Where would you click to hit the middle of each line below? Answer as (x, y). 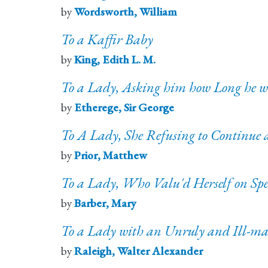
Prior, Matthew (111, 156)
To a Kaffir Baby (107, 39)
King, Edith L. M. (115, 60)
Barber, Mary (105, 203)
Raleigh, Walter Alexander (138, 251)
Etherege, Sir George (124, 108)
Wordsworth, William (126, 12)
